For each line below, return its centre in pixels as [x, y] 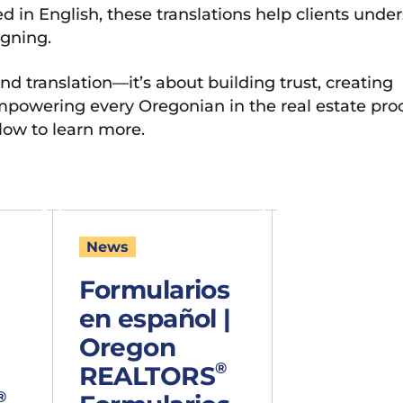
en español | [155, 318]
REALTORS [147, 376]
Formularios [154, 289]
